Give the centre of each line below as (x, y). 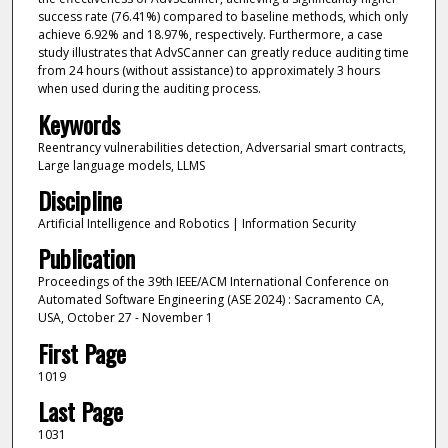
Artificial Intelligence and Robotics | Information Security (196, 223)
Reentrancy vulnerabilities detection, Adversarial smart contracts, (221, 147)
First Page (81, 352)
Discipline (79, 199)
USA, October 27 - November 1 (125, 318)
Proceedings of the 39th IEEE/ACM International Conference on (213, 282)
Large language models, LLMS (121, 165)
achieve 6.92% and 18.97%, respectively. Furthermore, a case (210, 35)
